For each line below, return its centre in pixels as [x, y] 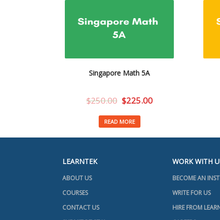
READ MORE [119, 122]
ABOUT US [77, 178]
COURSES [75, 192]
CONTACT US [81, 207]
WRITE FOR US [191, 192]
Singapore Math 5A [120, 73]
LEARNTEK [80, 161]
